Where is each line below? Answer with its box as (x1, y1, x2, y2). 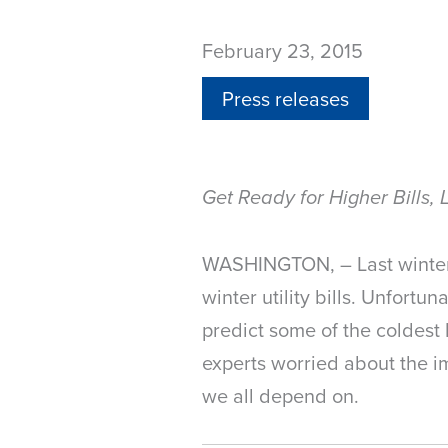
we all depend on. (202, 381, 359, 410)
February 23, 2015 (202, 36, 363, 65)
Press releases (222, 84, 349, 113)
